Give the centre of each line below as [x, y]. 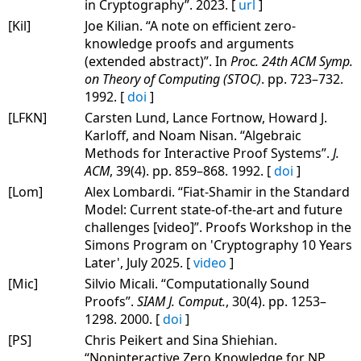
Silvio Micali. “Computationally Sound [197, 283]
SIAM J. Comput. [181, 301]
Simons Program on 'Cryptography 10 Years [218, 245]
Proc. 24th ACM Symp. [292, 61]
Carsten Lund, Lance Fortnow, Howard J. [206, 117]
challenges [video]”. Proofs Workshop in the [218, 227]
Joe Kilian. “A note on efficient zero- [190, 25]
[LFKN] [27, 117]
